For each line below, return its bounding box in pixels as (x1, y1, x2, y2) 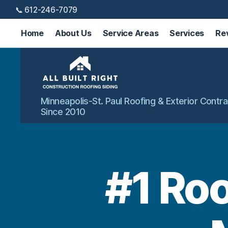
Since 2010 (41, 106, 85, 117)
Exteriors (40, 124, 78, 134)
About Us (54, 27, 92, 38)
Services (169, 27, 205, 38)
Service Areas (102, 27, 159, 38)
